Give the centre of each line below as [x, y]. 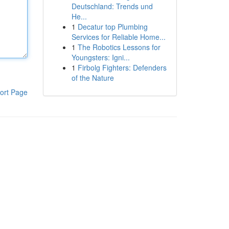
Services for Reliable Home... [118, 37]
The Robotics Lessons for [119, 47]
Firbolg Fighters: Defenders [122, 67]
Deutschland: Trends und [112, 6]
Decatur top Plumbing [112, 27]
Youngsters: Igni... [100, 57]
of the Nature [93, 78]
